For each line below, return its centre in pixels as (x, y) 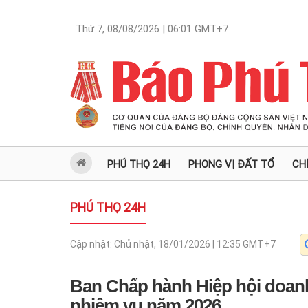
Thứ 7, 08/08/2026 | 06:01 (134, 29)
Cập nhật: (92, 244)
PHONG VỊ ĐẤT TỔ (231, 164)
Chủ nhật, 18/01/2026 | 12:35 (177, 244)
